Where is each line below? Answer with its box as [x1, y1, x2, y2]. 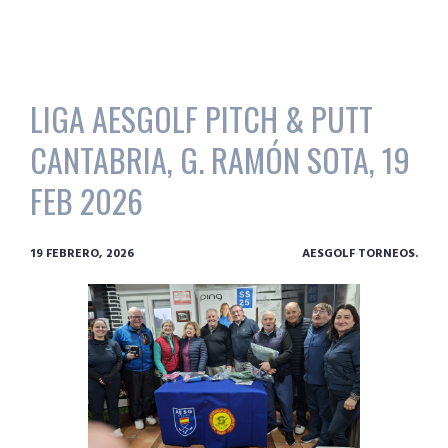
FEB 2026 [30, 176, 143, 224]
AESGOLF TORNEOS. [302, 243, 418, 264]
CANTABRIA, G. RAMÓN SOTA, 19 [30, 135, 410, 183]
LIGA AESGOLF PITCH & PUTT [30, 94, 373, 142]
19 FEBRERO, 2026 [30, 243, 134, 264]
